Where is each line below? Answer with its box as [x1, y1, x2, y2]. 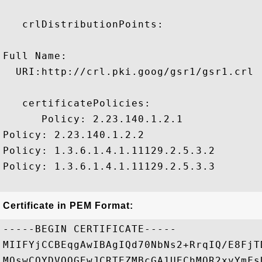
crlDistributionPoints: [3, 19, 164, 30]
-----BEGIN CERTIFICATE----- [3, 223, 177, 235]
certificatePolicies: [3, 98, 151, 109]
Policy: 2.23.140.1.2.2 [3, 129, 144, 140]
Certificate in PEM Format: [3, 201, 133, 211]
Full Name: [3, 50, 67, 61]
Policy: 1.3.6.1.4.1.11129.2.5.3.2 [3, 145, 215, 156]
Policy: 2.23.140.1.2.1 [3, 113, 183, 125]
